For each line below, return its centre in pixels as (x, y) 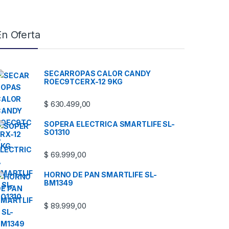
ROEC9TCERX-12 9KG (83, 81)
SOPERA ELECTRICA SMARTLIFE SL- (109, 124)
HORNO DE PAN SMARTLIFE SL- (100, 175)
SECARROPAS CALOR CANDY (97, 73)
